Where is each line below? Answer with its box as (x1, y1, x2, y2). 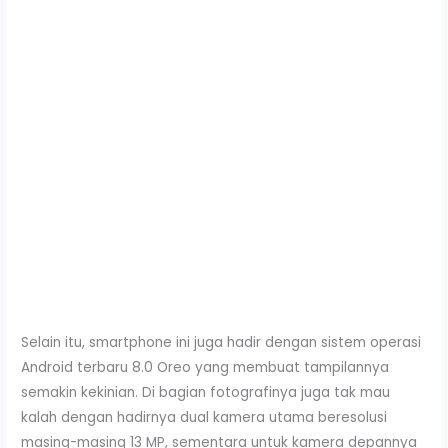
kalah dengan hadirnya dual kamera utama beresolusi (21, 407, 388, 427)
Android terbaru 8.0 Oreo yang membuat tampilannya (21, 357, 390, 377)
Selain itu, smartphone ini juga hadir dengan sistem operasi (21, 332, 422, 352)
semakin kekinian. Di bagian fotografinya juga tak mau (21, 382, 391, 402)
